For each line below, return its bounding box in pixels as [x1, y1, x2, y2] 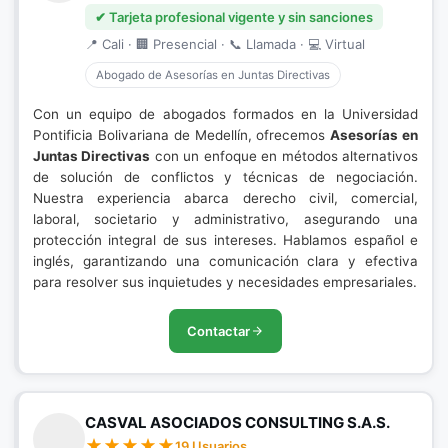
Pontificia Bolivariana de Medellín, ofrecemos [33, 127, 331, 143]
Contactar [187, 323, 250, 339]
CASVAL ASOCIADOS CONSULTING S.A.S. [85, 413, 390, 432]
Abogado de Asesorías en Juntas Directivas [96, 68, 330, 82]
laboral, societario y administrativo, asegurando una [33, 211, 418, 227]
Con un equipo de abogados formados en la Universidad [33, 106, 418, 122]
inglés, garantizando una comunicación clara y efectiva [33, 253, 418, 269]
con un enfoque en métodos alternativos [150, 148, 419, 164]
